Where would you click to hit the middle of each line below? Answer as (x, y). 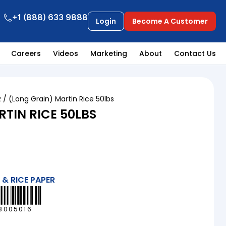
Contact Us (195, 54)
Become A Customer (170, 21)
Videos (66, 54)
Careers (26, 54)
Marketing (109, 54)
